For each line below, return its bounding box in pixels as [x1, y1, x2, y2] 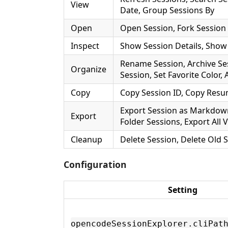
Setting [168, 184, 197, 195]
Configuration [64, 158, 127, 170]
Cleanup [71, 133, 102, 145]
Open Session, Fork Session [120, 22, 226, 34]
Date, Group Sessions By [120, 4, 214, 16]
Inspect [71, 40, 99, 51]
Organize [71, 63, 106, 75]
